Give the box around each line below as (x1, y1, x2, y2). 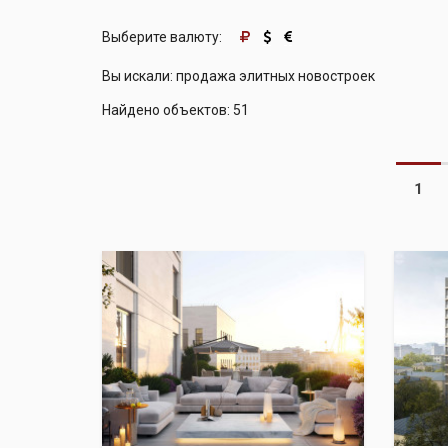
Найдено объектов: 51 (102, 102, 249, 118)
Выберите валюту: (102, 29, 225, 45)
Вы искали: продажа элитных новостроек (102, 68, 375, 84)
